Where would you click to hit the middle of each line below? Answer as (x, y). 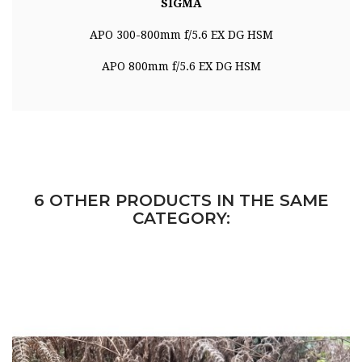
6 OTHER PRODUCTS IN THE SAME (181, 201)
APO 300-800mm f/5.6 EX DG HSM (181, 35)
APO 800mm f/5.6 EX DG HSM (181, 67)
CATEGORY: (181, 219)
